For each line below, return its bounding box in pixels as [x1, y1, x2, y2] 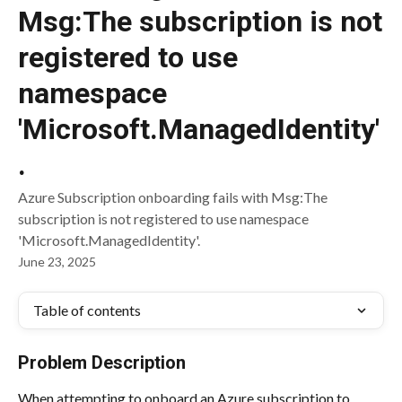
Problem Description [18, 352, 186, 373]
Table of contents [33, 301, 141, 319]
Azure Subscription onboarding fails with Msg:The [18, 188, 328, 205]
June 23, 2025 [18, 254, 96, 269]
